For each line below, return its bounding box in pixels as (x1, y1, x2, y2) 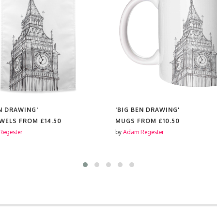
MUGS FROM (115, 117, 158, 124)
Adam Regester (123, 128, 164, 136)
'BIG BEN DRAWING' (115, 106, 180, 113)
